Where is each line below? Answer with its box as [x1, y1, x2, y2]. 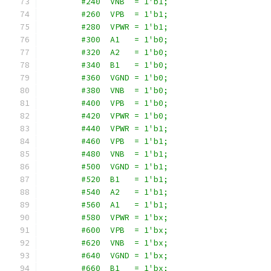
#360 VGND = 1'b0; [42, 73, 168, 83]
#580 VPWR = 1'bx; [42, 212, 168, 223]
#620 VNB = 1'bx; [42, 238, 168, 248]
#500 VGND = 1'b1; [42, 162, 168, 172]
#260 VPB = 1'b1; [42, 9, 168, 19]
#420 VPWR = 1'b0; [42, 111, 168, 121]
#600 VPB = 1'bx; [42, 225, 168, 235]
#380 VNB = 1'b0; [42, 85, 168, 96]
